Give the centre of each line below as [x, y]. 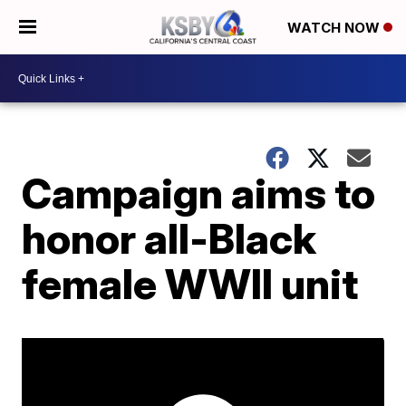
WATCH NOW [335, 28]
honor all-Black [169, 238]
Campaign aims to [199, 193]
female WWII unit [190, 284]
